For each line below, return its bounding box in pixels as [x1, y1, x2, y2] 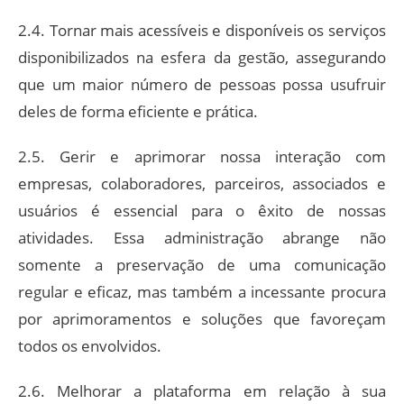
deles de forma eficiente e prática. [18, 100, 258, 122]
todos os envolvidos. [18, 335, 161, 356]
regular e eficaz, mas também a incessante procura [18, 280, 386, 302]
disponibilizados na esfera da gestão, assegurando [18, 46, 386, 68]
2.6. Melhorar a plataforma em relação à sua [18, 380, 386, 401]
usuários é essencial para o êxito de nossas [18, 199, 386, 221]
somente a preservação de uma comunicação [18, 253, 386, 275]
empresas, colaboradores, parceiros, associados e [18, 172, 386, 194]
